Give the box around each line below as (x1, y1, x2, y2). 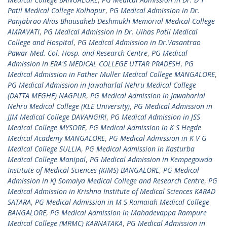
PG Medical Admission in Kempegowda (90, 155, 212, 164)
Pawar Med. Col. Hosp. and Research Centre (8, 48, 147, 58)
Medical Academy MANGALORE (8, 133, 105, 143)
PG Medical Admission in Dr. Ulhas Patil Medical (44, 27, 198, 36)
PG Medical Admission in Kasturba (85, 144, 195, 154)
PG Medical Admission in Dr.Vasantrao (78, 37, 201, 47)
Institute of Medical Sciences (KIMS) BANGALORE (8, 165, 159, 175)
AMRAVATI (8, 27, 40, 36)
